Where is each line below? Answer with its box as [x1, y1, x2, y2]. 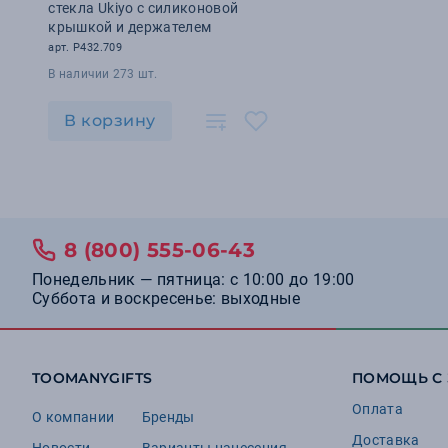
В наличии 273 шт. [48, 67, 158, 81]
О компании [32, 409, 115, 425]
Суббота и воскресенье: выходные [32, 289, 300, 308]
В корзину [64, 111, 156, 130]
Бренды [141, 409, 195, 425]
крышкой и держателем [48, 19, 212, 35]
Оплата [352, 401, 404, 417]
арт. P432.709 [48, 41, 122, 54]
